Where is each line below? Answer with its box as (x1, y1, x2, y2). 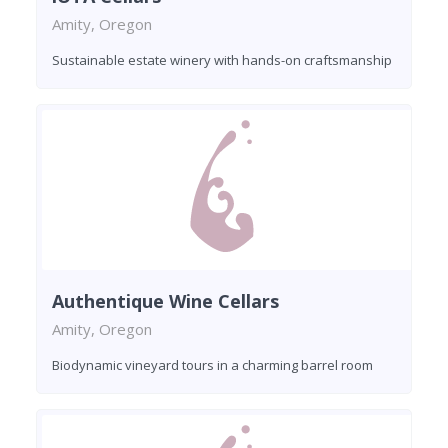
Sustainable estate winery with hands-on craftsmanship (52, 50, 392, 69)
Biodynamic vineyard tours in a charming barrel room (52, 355, 373, 374)
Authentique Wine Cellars (52, 288, 279, 313)
